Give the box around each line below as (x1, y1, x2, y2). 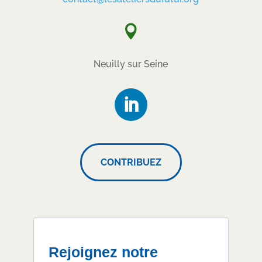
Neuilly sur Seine (94, 58, 168, 70)
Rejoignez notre (48, 244, 158, 261)
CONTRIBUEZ (100, 157, 161, 168)
